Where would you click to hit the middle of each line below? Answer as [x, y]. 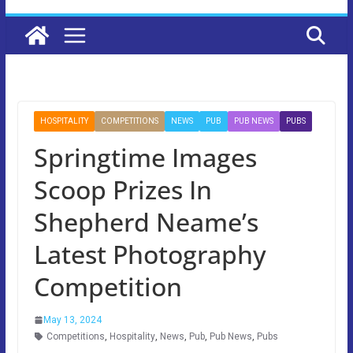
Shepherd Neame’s [146, 221]
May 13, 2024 [72, 320]
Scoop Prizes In [123, 189]
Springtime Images [145, 157]
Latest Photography [150, 254]
